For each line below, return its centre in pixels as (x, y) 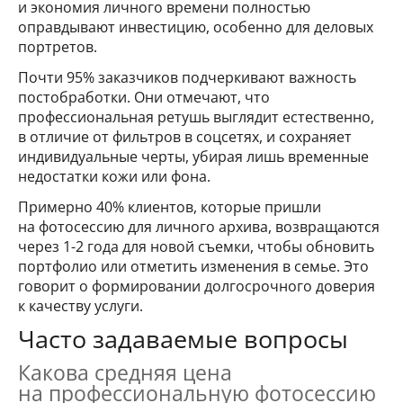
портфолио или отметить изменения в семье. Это (193, 266)
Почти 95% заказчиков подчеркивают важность (187, 77)
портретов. (58, 46)
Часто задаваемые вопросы (183, 338)
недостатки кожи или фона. (114, 176)
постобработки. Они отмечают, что (144, 97)
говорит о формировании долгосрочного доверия (197, 286)
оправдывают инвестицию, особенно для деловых (196, 27)
